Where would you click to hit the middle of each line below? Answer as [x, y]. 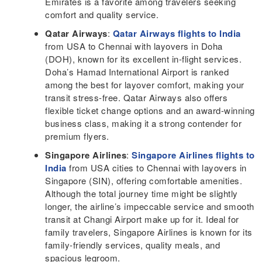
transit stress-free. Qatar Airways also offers [137, 97]
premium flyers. [77, 136]
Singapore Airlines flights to [193, 155]
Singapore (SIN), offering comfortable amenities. [144, 180]
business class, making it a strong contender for [144, 123]
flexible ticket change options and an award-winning [150, 110]
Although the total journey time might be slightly [142, 193]
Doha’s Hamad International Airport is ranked [137, 71]
